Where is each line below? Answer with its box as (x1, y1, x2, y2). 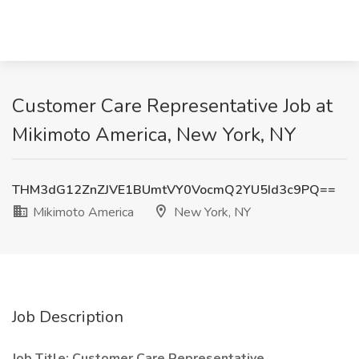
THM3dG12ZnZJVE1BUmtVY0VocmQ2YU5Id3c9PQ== (12, 181, 336, 199)
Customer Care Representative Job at (12, 93, 333, 119)
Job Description (12, 306, 123, 328)
